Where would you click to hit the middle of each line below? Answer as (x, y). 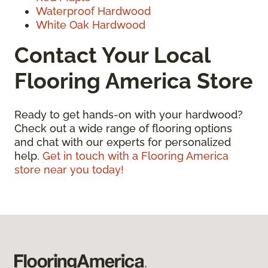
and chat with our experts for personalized (123, 142)
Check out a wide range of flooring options (123, 129)
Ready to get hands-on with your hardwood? (129, 115)
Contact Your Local (112, 55)
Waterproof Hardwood (93, 11)
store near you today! (69, 170)
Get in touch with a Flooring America (135, 156)
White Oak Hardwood (91, 25)
